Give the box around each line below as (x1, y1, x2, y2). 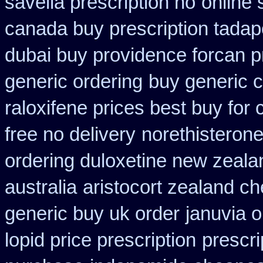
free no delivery (5, 124, 136, 145)
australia (5, 177, 77, 198)
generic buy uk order (5, 203, 180, 224)
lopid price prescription (5, 230, 196, 251)
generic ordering (5, 71, 143, 92)
